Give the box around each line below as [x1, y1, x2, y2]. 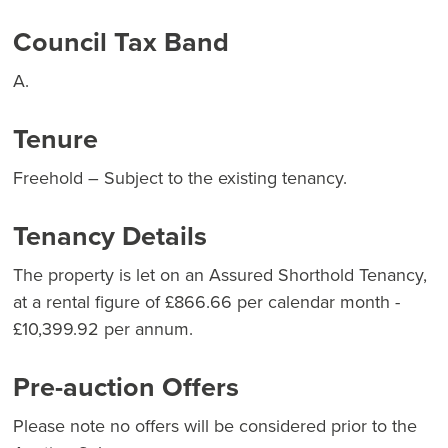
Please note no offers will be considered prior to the [13, 413, 417, 440]
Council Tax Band [13, 22, 229, 63]
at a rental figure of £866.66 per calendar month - [13, 289, 400, 316]
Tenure [13, 119, 98, 160]
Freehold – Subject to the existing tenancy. [13, 165, 347, 192]
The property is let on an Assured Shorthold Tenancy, [13, 262, 427, 289]
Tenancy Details [13, 216, 207, 257]
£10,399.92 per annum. [13, 316, 193, 343]
